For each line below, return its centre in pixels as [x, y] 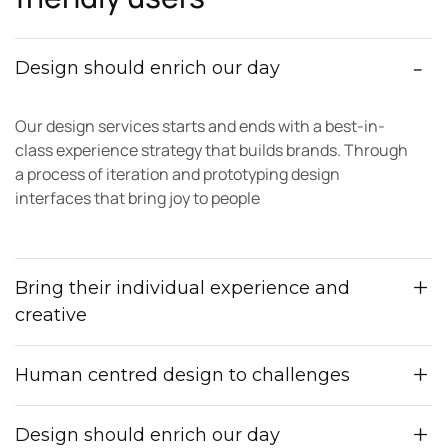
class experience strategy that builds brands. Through [211, 149]
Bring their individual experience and [182, 287]
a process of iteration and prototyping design [177, 173]
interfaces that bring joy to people [137, 197]
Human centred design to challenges [182, 374]
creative [51, 314]
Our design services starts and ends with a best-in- [200, 125]
